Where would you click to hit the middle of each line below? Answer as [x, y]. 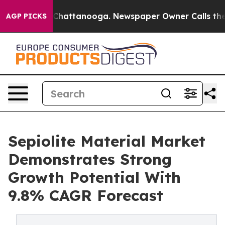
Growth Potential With [94, 177]
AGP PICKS [26, 16]
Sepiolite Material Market [107, 141]
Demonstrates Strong [90, 159]
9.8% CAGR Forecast [86, 195]
